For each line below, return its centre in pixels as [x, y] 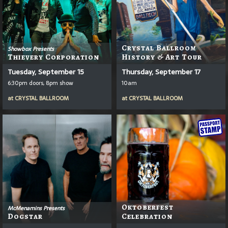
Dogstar [25, 216]
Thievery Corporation [53, 57]
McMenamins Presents [36, 208]
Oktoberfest [148, 207]
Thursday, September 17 [161, 72]
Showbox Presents [31, 49]
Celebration [147, 216]
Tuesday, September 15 [46, 72]
